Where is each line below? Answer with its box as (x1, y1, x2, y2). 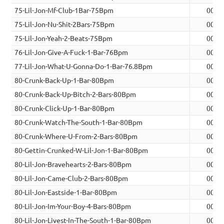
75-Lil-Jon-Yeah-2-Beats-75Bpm (14, 33, 113, 43)
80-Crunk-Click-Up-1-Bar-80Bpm (14, 103, 115, 113)
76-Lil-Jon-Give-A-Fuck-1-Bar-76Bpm (14, 47, 128, 57)
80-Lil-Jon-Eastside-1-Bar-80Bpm (14, 187, 117, 197)
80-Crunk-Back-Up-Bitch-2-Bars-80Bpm (14, 89, 136, 99)
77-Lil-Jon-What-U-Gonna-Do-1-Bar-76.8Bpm (14, 61, 153, 71)
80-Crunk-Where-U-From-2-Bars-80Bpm (14, 131, 138, 141)
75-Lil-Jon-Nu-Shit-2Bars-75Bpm (14, 19, 115, 29)
